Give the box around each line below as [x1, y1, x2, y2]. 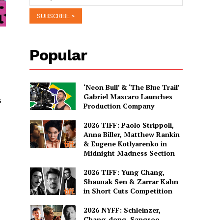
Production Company [83, 101, 154, 110]
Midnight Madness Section [83, 148, 175, 158]
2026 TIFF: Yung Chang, [83, 167, 165, 177]
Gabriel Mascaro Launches [83, 91, 172, 101]
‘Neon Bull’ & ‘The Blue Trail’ [83, 82, 180, 92]
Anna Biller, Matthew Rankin [83, 129, 180, 139]
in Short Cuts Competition [83, 186, 172, 195]
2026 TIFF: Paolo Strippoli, [83, 120, 174, 130]
